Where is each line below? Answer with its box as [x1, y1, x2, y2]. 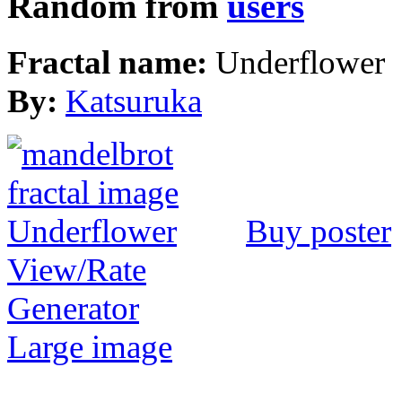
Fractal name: [7, 44, 215, 82]
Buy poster [246, 213, 391, 250]
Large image [7, 328, 172, 366]
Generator [7, 290, 139, 328]
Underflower [215, 44, 385, 82]
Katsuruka [66, 83, 202, 120]
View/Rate [7, 251, 146, 289]
